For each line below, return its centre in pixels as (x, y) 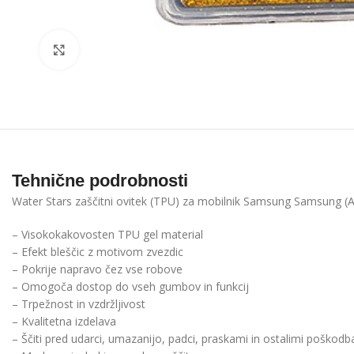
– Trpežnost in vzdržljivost (79, 304)
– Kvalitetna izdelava (64, 322)
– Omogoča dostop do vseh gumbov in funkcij (130, 287)
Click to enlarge (115, 49)
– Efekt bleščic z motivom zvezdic (98, 252)
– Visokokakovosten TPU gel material (107, 235)
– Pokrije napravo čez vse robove (97, 269)
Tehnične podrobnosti (100, 181)
